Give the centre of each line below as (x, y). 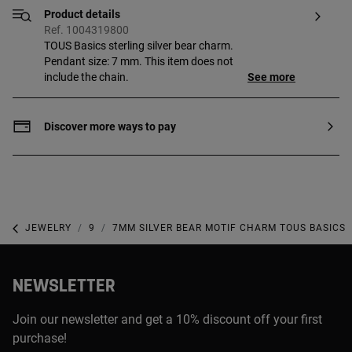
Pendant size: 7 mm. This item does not (139, 61)
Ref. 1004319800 (86, 30)
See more (271, 77)
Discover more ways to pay (110, 126)
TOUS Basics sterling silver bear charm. (139, 46)
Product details (82, 14)
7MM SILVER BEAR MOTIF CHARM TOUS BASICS (229, 228)
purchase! (40, 338)
